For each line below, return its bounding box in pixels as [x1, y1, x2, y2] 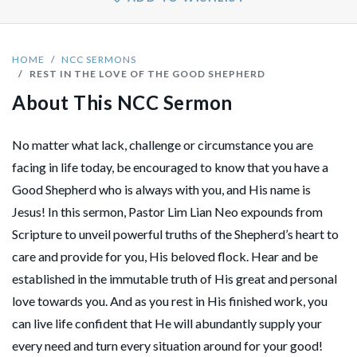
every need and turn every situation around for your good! [12, 337, 323, 353]
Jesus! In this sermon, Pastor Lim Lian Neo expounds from [12, 203, 323, 219]
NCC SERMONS [61, 53, 136, 65]
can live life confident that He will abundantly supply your [12, 315, 322, 331]
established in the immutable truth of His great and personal [12, 270, 337, 286]
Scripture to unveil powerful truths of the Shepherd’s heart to [12, 226, 339, 241]
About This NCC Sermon [12, 90, 233, 114]
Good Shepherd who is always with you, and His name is [12, 181, 311, 197]
